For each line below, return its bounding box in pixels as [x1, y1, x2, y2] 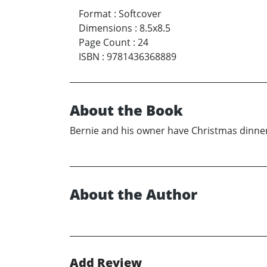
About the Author [70, 184, 197, 204]
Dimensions [79, 21, 132, 35]
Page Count [79, 35, 131, 49]
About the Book [70, 100, 183, 120]
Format [79, 7, 111, 20]
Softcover [119, 7, 162, 20]
